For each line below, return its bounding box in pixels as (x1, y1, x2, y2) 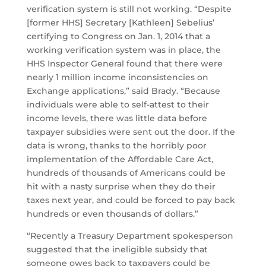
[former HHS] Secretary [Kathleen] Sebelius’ (26, 17, 214, 28)
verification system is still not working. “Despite (26, 4, 232, 15)
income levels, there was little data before (26, 113, 207, 124)
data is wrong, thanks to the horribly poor (26, 140, 207, 151)
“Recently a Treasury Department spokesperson (26, 230, 233, 242)
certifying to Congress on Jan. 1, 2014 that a (26, 31, 210, 42)
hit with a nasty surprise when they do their (26, 181, 216, 192)
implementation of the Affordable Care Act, (26, 154, 213, 165)
